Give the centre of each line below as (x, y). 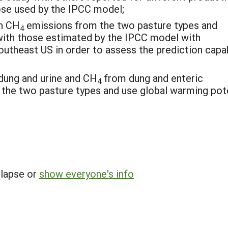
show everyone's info (87, 174)
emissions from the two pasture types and (121, 25)
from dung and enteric (152, 78)
